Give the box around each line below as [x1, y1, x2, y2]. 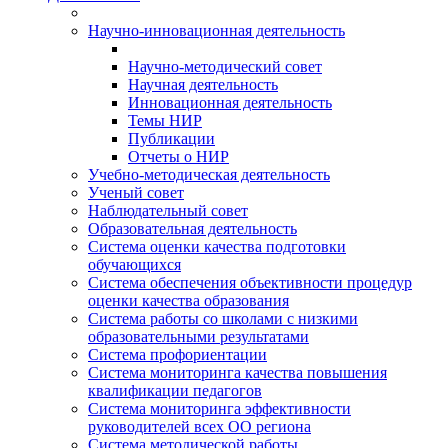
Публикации [128, 130, 215, 147]
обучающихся [88, 256, 181, 273]
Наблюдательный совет [88, 202, 248, 219]
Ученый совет [88, 184, 184, 201]
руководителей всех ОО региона [88, 418, 311, 435]
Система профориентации [88, 346, 267, 363]
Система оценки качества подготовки [88, 238, 346, 255]
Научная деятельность [128, 76, 278, 93]
